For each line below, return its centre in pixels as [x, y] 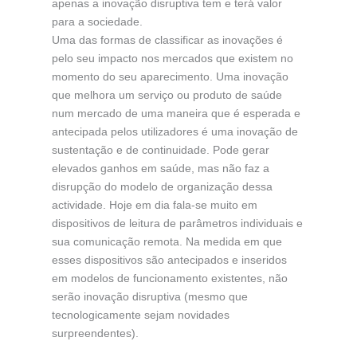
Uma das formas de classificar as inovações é [167, 39]
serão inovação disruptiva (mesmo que [149, 296]
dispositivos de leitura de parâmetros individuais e [177, 223]
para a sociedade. [97, 21]
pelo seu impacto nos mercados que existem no [172, 58]
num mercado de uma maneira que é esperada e [176, 113]
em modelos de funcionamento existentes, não [169, 278]
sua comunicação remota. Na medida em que [167, 241]
